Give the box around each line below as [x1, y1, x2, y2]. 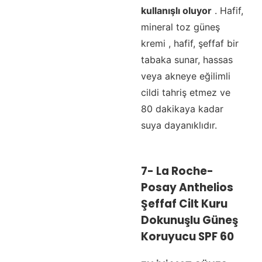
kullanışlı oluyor [140, 5, 212, 17]
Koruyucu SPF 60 [140, 228, 234, 244]
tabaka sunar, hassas [140, 54, 233, 66]
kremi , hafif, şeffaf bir [140, 37, 239, 50]
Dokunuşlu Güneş [140, 212, 238, 228]
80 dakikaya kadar [140, 103, 223, 115]
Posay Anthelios [140, 179, 233, 195]
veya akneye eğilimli [140, 70, 230, 82]
